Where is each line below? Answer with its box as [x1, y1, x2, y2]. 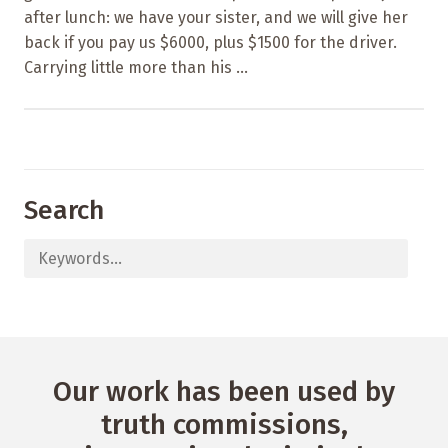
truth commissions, [100, 407, 348, 441]
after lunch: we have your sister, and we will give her [24, 7, 408, 27]
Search [24, 194, 104, 226]
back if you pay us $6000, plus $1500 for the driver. [24, 32, 397, 52]
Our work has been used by [53, 374, 395, 408]
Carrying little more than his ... [24, 57, 248, 77]
